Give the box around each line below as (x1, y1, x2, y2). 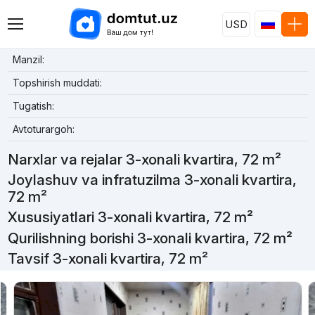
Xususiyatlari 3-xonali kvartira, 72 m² (7, 208, 253, 226)
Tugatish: (12, 100, 54, 112)
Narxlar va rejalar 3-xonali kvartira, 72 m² (7, 150, 281, 168)
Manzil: (12, 53, 44, 65)
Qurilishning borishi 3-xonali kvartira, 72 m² (7, 229, 292, 247)
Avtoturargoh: (12, 123, 75, 135)
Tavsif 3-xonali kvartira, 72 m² (7, 249, 208, 267)
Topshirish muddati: (12, 77, 102, 89)
